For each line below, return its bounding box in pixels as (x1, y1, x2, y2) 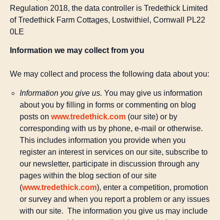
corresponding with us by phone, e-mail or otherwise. (20, 124, 203, 133)
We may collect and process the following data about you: (10, 70, 209, 79)
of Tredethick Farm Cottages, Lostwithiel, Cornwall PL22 (10, 15, 205, 24)
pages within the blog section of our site (20, 171, 157, 180)
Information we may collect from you (10, 46, 144, 55)
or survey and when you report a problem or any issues (20, 194, 210, 203)
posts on (20, 112, 51, 121)
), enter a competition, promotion (97, 183, 208, 192)
